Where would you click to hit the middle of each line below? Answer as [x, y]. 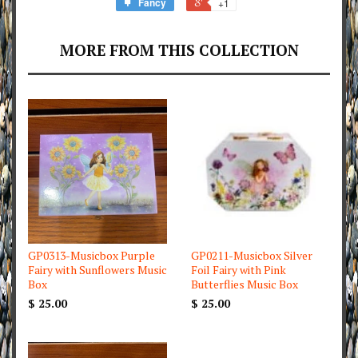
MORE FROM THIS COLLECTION [179, 50]
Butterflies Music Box [245, 284]
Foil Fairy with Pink [239, 270]
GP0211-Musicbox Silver [252, 256]
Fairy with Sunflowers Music [97, 270]
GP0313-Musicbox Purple [91, 256]
